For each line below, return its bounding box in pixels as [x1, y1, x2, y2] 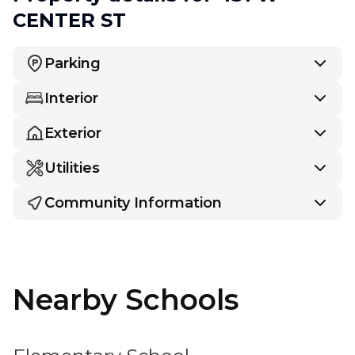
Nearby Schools [13, 281, 239, 317]
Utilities [44, 158, 100, 177]
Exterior [44, 124, 101, 142]
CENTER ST [13, 8, 126, 32]
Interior [44, 89, 98, 107]
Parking [44, 54, 101, 72]
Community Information [44, 193, 222, 212]
